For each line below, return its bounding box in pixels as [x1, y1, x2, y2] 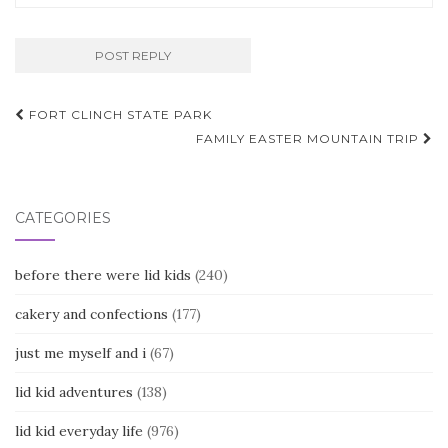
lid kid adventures [15, 383, 133, 401]
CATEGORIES [15, 209, 111, 227]
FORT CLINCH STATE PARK [25, 107, 212, 122]
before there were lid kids [15, 266, 191, 284]
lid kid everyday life [15, 422, 143, 440]
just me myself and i [15, 344, 146, 362]
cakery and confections [15, 305, 168, 323]
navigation [14, 130, 164, 164]
